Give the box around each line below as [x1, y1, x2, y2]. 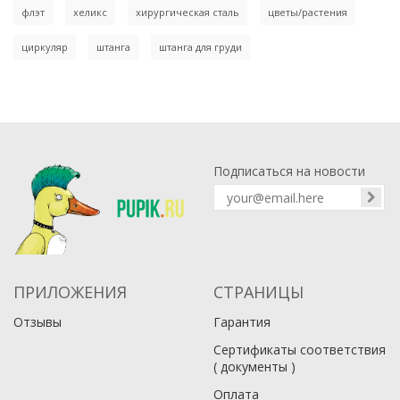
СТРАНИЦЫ [213, 280, 304, 303]
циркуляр [21, 39, 68, 54]
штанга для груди [159, 39, 242, 54]
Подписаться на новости [213, 162, 365, 179]
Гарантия [213, 312, 271, 330]
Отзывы [13, 312, 62, 330]
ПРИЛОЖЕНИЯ [13, 280, 127, 303]
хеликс [73, 4, 107, 19]
